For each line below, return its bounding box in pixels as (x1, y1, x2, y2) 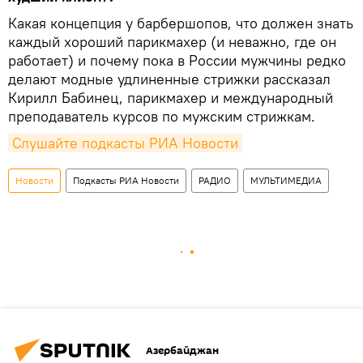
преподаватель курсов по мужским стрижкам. (8, 107, 315, 126)
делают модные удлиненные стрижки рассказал (8, 70, 331, 89)
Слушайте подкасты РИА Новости (12, 134, 238, 153)
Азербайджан (146, 342, 219, 358)
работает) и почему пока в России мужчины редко (8, 51, 346, 70)
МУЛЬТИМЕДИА (250, 174, 322, 187)
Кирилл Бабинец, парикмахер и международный (8, 88, 333, 108)
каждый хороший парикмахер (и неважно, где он (8, 32, 336, 52)
